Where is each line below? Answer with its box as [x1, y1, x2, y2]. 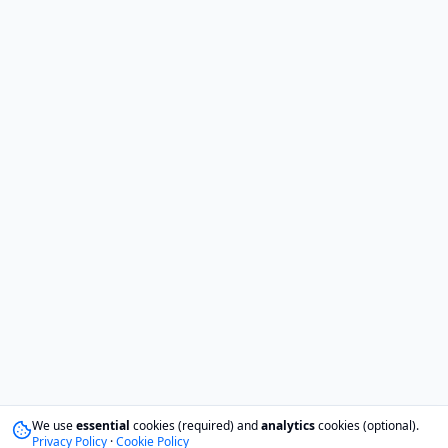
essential [76, 417, 130, 434]
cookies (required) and [130, 417, 261, 434]
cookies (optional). [315, 417, 419, 434]
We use [32, 417, 76, 434]
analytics [261, 417, 315, 434]
